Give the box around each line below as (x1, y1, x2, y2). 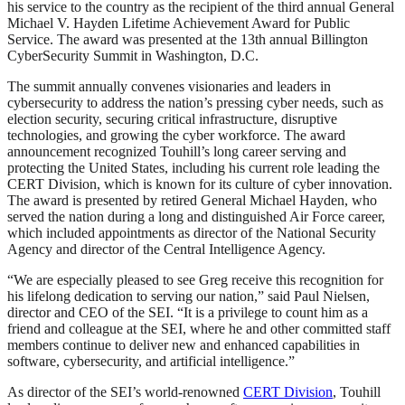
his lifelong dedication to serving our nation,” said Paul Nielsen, (7, 288, 370, 305)
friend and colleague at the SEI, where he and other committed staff (7, 321, 391, 337)
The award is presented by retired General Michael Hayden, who (7, 193, 377, 209)
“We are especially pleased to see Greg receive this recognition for (7, 272, 383, 288)
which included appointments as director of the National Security (7, 225, 376, 241)
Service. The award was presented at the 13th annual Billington (7, 32, 368, 48)
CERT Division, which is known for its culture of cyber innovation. (7, 176, 392, 193)
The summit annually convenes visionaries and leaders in (7, 79, 331, 95)
